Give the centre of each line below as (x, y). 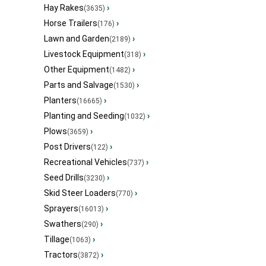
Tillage (57, 240)
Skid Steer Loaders (80, 193)
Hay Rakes (64, 8)
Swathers (63, 224)
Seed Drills (64, 178)
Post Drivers (67, 147)
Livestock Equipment (84, 54)
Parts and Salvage (79, 85)
